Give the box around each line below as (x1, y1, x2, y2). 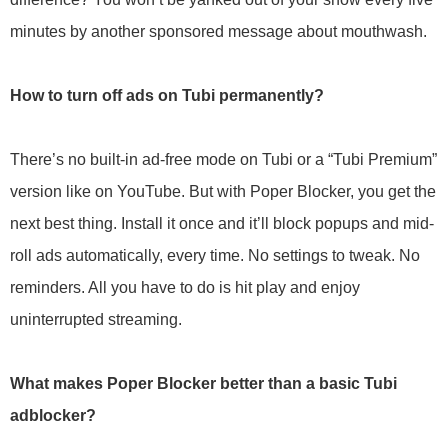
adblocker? (10, 407, 96, 424)
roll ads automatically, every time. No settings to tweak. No (10, 247, 420, 264)
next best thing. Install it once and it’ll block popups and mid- (10, 215, 434, 232)
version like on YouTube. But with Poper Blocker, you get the (10, 183, 436, 200)
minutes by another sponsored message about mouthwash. (10, 23, 427, 40)
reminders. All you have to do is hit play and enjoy (10, 279, 360, 296)
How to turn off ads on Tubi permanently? (10, 87, 324, 104)
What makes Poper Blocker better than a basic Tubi (10, 375, 397, 392)
